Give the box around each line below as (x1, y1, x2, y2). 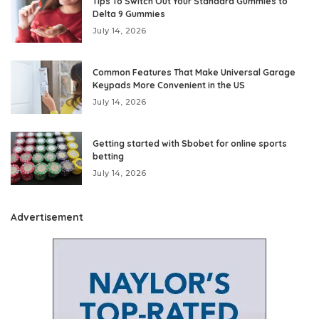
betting (93, 150, 124, 162)
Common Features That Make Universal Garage (93, 66, 296, 78)
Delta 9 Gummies (93, 8, 165, 19)
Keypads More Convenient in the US (93, 79, 245, 90)
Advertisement (11, 210, 83, 223)
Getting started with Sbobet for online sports (93, 137, 287, 149)
